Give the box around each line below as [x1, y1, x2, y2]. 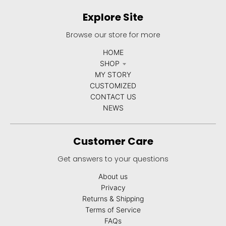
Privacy [100, 183, 126, 192]
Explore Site [83, 10, 143, 24]
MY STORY [95, 70, 131, 79]
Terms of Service [85, 205, 141, 214]
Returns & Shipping [82, 194, 144, 203]
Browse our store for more [66, 29, 160, 40]
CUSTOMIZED [90, 81, 136, 90]
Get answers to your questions [58, 153, 168, 164]
